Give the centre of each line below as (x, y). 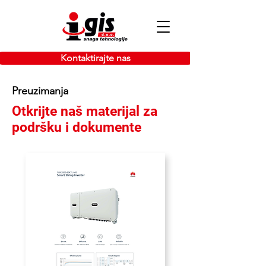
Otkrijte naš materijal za (85, 111)
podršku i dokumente (77, 127)
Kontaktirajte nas (95, 58)
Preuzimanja (40, 91)
